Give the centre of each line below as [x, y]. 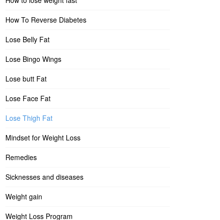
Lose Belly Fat [27, 39]
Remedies [21, 157]
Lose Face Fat [28, 98]
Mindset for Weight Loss [43, 137]
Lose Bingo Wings [33, 59]
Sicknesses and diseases [44, 177]
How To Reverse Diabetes [46, 20]
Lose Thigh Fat [29, 118]
